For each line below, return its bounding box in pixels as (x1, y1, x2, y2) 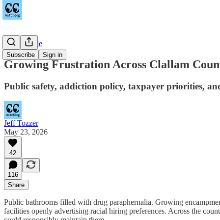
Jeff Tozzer (4, 118, 38, 127)
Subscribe (6, 51, 35, 58)
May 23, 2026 (4, 127, 48, 136)
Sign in (43, 51, 62, 58)
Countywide (4, 39, 42, 48)
